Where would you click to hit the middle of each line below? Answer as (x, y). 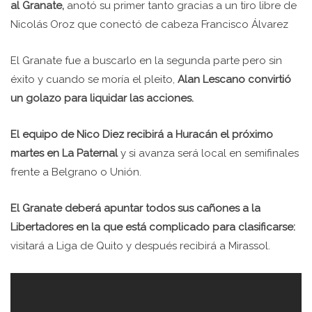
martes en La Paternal (64, 153)
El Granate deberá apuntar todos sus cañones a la (135, 208)
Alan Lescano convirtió (233, 79)
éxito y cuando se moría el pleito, (93, 79)
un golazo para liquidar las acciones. (102, 98)
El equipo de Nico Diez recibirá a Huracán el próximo (142, 134)
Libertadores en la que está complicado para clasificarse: (153, 227)
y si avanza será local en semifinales (208, 153)
